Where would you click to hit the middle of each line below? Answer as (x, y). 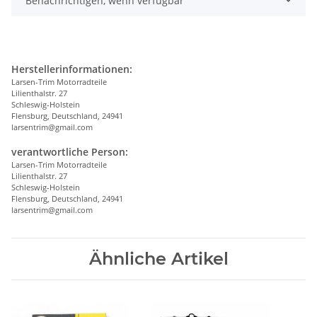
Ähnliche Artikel (158, 258)
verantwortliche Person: (70, 151)
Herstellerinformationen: (72, 69)
